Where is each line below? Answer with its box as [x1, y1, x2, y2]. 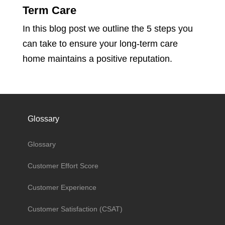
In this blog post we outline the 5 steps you [23, 23, 193, 34]
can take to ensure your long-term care [23, 38, 178, 49]
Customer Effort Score [28, 161, 98, 170]
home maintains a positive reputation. [23, 53, 172, 64]
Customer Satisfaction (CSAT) [28, 204, 123, 213]
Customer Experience [28, 183, 96, 191]
